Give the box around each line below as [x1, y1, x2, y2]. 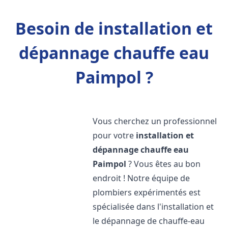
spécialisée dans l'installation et [93, 201, 214, 212]
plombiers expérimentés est [93, 187, 201, 198]
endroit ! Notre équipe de [93, 173, 190, 184]
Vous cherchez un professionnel [93, 116, 217, 127]
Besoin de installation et [15, 17, 213, 39]
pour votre [93, 130, 136, 141]
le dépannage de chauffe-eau [93, 215, 205, 226]
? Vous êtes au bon [126, 158, 201, 169]
